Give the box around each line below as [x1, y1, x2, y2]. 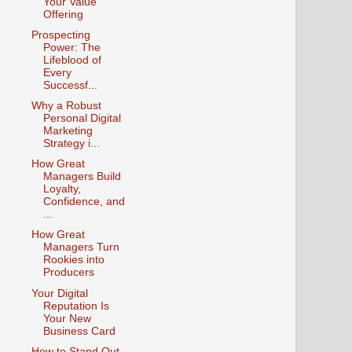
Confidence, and [42, 196, 125, 208]
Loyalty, [42, 183, 81, 196]
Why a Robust [31, 100, 101, 112]
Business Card [42, 324, 115, 337]
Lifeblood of [42, 54, 101, 67]
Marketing [42, 125, 93, 137]
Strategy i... [42, 137, 100, 150]
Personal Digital [42, 112, 121, 125]
